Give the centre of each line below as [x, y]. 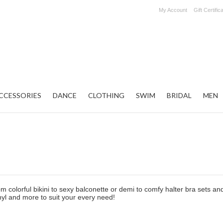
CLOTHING [106, 95]
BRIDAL [179, 95]
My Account [173, 10]
